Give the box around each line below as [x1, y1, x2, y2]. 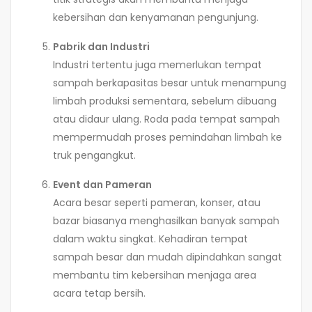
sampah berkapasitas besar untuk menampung [53, 75, 286, 90]
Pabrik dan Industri [53, 39, 150, 54]
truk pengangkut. [53, 148, 136, 162]
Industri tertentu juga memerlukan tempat [53, 57, 262, 72]
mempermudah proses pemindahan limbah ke [53, 130, 282, 144]
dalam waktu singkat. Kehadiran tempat [53, 231, 248, 246]
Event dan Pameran [53, 177, 152, 192]
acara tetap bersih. [53, 286, 146, 300]
